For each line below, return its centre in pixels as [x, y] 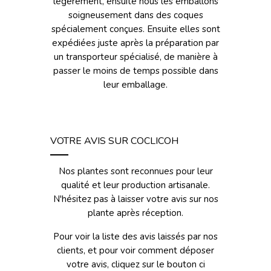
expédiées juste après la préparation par [135, 43]
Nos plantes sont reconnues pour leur [135, 171]
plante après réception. [135, 213]
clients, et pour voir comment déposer [135, 250]
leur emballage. [135, 85]
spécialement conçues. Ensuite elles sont [135, 29]
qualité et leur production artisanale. [135, 185]
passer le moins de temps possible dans [135, 71]
